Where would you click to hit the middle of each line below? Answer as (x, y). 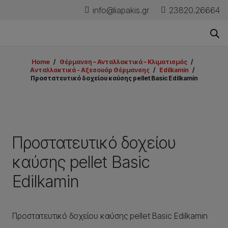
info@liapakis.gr (121, 10)
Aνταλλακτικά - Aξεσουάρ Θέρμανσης (90, 70)
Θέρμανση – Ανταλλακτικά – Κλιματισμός (123, 62)
